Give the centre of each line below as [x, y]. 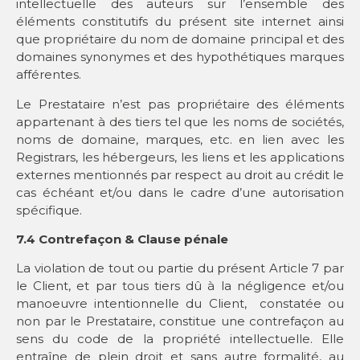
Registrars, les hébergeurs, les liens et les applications [180, 157]
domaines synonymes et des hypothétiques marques [180, 57]
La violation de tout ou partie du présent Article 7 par [180, 268]
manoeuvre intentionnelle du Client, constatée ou [180, 304]
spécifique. [49, 210]
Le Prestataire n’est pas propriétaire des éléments [180, 104]
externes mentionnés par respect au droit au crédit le [180, 174]
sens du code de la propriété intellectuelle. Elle [180, 339]
